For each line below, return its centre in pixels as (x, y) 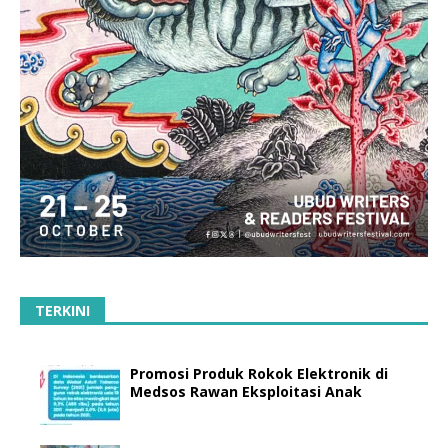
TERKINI (62, 310)
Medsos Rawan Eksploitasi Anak (250, 391)
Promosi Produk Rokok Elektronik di (259, 373)
